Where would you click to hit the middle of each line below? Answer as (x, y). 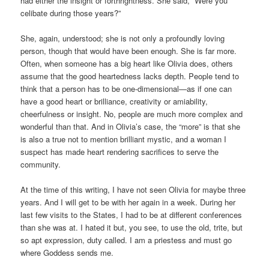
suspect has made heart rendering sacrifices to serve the (120, 152)
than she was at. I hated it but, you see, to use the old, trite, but (132, 228)
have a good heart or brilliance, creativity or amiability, (114, 101)
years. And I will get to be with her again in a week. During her (128, 202)
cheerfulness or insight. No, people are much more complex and (132, 114)
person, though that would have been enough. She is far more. (129, 51)
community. (41, 165)
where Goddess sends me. (67, 253)
